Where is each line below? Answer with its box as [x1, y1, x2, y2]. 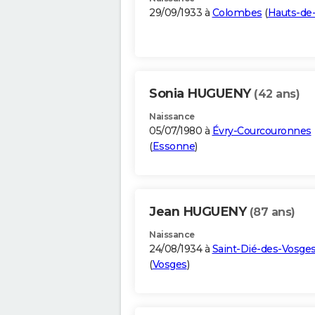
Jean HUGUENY [149, 204, 250, 220]
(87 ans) [249, 205, 295, 219]
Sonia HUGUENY [149, 86, 254, 102]
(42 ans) [254, 87, 300, 101]
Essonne [152, 140, 195, 153]
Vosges [152, 258, 187, 271]
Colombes [212, 6, 262, 20]
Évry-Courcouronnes [212, 124, 311, 138]
